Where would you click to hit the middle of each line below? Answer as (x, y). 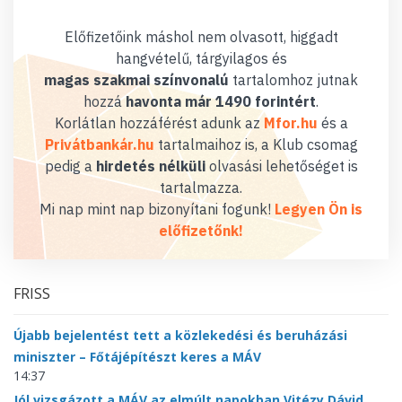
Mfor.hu (290, 123)
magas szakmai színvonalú (136, 80)
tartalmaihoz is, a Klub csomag (256, 145)
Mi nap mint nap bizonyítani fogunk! (157, 210)
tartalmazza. (201, 188)
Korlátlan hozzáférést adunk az (159, 123)
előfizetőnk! (201, 231)
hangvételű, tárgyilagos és (201, 59)
